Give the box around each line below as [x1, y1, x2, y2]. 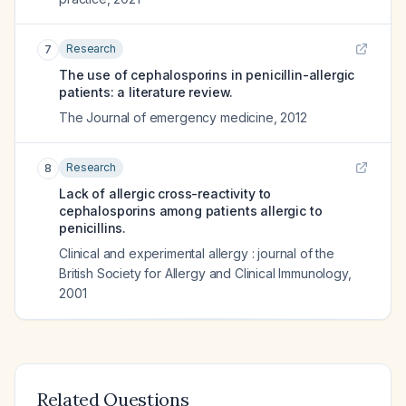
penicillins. [59, 220, 127, 236]
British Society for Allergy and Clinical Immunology [59, 266, 348, 281]
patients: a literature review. [59, 84, 234, 100]
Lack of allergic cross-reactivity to [59, 186, 272, 201]
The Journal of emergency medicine [59, 110, 274, 125]
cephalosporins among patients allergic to [59, 203, 323, 218]
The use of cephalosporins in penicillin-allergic [59, 67, 355, 82]
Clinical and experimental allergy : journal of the [59, 246, 334, 261]
